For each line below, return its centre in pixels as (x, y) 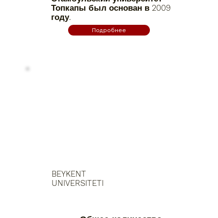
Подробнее (109, 30)
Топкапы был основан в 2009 (111, 8)
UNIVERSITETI (78, 183)
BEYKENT (69, 174)
